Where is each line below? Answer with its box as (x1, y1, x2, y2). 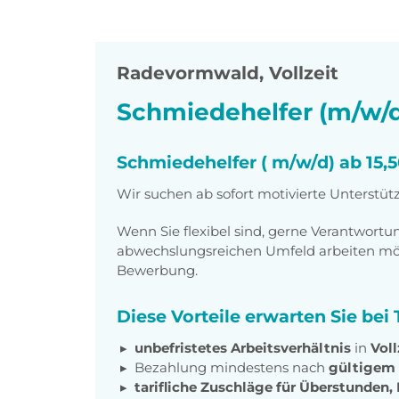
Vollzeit (269, 62, 338, 85)
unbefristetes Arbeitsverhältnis (134, 339, 351, 357)
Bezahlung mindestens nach (134, 359, 329, 377)
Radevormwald (117, 62, 259, 85)
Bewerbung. (117, 262, 198, 280)
